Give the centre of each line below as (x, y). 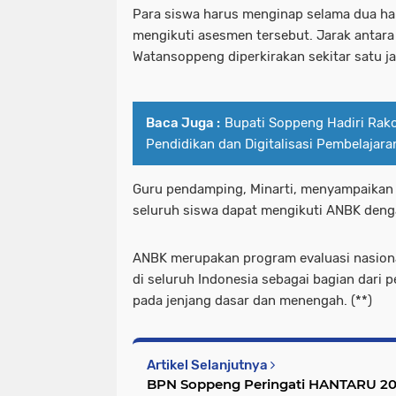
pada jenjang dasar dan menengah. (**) (252, 301)
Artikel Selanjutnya (209, 366)
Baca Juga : (183, 123)
